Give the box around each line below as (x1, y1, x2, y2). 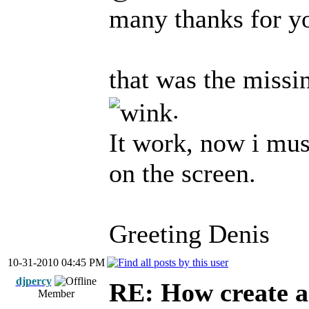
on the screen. (109, 159, 256, 188)
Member (37, 288, 74, 299)
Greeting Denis (109, 219, 270, 249)
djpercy (15, 275, 52, 287)
